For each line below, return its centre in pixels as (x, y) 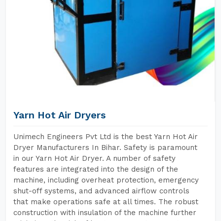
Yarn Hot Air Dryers (59, 115)
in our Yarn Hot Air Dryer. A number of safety (94, 158)
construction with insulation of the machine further (105, 213)
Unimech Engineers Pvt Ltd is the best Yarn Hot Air (106, 137)
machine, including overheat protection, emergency (106, 180)
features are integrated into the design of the (96, 169)
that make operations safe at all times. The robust (106, 202)
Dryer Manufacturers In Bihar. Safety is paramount (105, 147)
